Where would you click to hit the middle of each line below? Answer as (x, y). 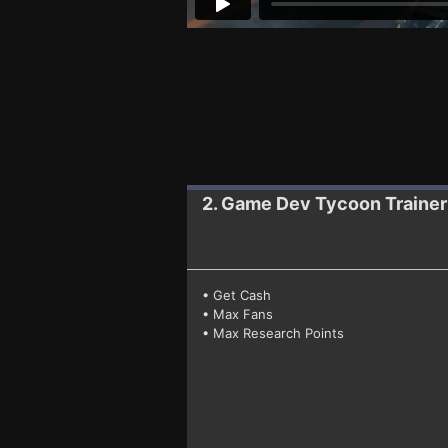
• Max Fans (237, 313)
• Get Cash (236, 294)
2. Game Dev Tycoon (291, 203)
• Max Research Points (273, 332)
